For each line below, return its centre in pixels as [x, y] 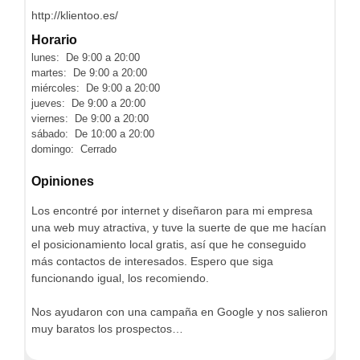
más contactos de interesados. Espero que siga [152, 261]
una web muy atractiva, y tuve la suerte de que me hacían [179, 227]
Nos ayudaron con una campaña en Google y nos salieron [180, 312]
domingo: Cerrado [74, 149]
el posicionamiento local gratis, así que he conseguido [169, 244]
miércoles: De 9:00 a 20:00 [96, 88]
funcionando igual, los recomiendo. [120, 278]
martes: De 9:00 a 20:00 [89, 72]
